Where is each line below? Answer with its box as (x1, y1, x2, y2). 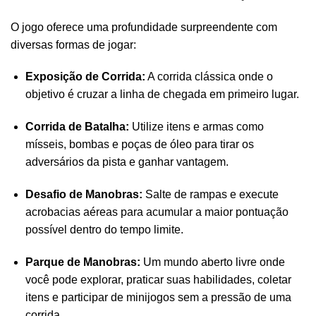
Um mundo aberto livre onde (140, 255, 285, 268)
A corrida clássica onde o (145, 71, 273, 83)
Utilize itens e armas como (128, 121, 264, 133)
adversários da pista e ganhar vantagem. (25, 156, 229, 169)
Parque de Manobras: (25, 255, 140, 268)
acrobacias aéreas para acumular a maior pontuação (25, 206, 288, 219)
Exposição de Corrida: (25, 71, 145, 83)
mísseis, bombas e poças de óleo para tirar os (25, 138, 254, 151)
